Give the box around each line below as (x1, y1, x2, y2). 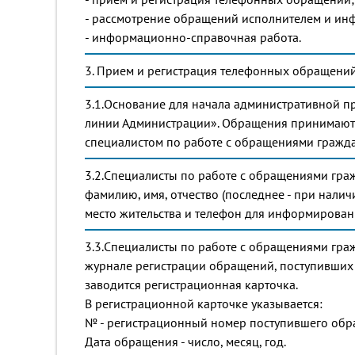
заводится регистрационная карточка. (85, 277, 298, 292)
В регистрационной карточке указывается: (85, 296, 323, 311)
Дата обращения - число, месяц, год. (85, 334, 286, 349)
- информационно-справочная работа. (85, 29, 301, 45)
